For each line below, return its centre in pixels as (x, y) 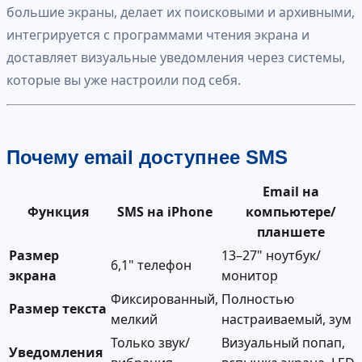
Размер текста (58, 308)
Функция (58, 211)
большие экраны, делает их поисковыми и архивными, (181, 12)
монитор (250, 275)
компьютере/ (290, 211)
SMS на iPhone (164, 211)
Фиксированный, (164, 299)
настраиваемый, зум (286, 319)
